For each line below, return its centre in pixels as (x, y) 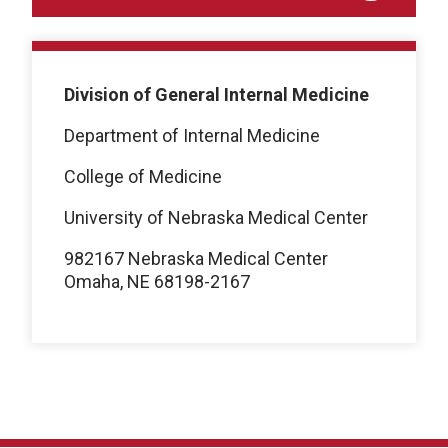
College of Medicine (143, 176)
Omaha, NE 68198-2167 (157, 281)
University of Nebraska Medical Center (216, 217)
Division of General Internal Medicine (216, 94)
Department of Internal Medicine (192, 135)
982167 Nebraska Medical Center (196, 258)
